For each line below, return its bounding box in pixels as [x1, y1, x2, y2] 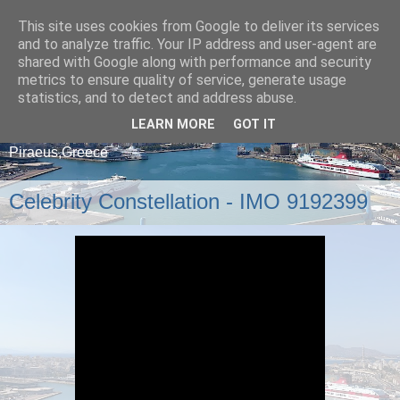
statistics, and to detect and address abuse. [18, 89, 296, 106]
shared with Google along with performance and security [18, 54, 371, 71]
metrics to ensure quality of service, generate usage [18, 71, 346, 88]
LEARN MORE [131, 117, 215, 133]
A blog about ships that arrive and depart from [9, 125, 295, 141]
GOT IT [233, 117, 276, 133]
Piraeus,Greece [9, 145, 108, 161]
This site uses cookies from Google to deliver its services [18, 18, 379, 35]
